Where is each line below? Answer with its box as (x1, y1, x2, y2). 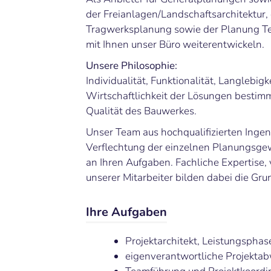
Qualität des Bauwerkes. (86, 104, 197, 119)
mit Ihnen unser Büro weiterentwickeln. (86, 38, 264, 52)
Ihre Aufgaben (86, 204, 167, 221)
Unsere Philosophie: (86, 59, 177, 73)
